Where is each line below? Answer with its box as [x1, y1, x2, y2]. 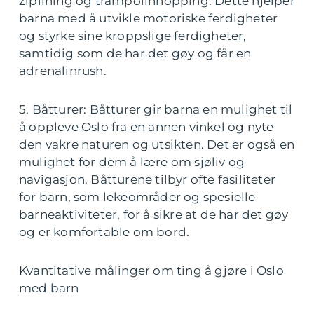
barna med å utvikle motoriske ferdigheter [19, 11, 278, 25]
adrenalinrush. [19, 64, 107, 78]
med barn [19, 281, 79, 295]
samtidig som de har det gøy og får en [19, 46, 252, 60]
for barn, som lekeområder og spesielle [19, 190, 256, 204]
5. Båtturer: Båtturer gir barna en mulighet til [19, 102, 293, 116]
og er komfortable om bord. [19, 225, 190, 239]
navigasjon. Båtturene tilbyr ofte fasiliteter [19, 172, 276, 186]
